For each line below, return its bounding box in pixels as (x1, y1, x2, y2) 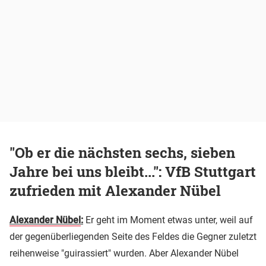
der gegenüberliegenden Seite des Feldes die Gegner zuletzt (9, 230, 256, 242)
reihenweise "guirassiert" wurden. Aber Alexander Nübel (9, 247, 239, 259)
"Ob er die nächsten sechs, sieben (9, 142, 235, 162)
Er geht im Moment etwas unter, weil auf (83, 214, 253, 226)
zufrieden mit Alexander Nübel (9, 180, 221, 200)
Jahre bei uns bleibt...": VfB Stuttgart (9, 161, 256, 181)
